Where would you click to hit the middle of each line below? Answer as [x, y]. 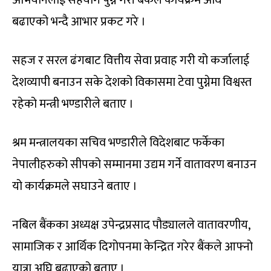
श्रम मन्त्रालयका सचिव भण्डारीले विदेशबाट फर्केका [118, 142]
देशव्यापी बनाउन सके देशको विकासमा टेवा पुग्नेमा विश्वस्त [132, 82]
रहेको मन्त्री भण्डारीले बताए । [73, 104]
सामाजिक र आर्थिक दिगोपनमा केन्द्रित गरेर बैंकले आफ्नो [132, 247]
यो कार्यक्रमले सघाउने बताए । [75, 186]
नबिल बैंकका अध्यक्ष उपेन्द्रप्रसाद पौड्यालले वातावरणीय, [131, 225]
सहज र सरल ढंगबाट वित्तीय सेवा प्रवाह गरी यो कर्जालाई [131, 60]
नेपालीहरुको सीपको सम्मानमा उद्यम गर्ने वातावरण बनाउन [134, 164]
